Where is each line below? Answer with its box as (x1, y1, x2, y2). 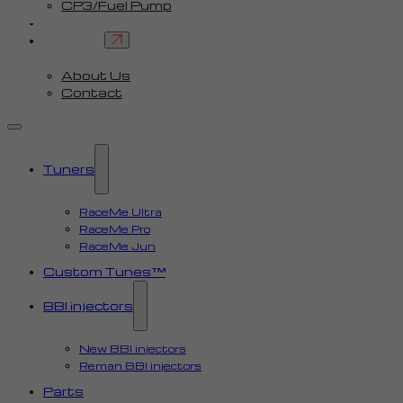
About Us (61, 67, 130, 83)
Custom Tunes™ (43, 264, 166, 279)
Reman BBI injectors (79, 359, 201, 372)
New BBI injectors (79, 342, 186, 355)
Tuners (43, 161, 94, 176)
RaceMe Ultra (79, 205, 162, 219)
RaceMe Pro (79, 222, 150, 236)
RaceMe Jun (79, 239, 156, 253)
